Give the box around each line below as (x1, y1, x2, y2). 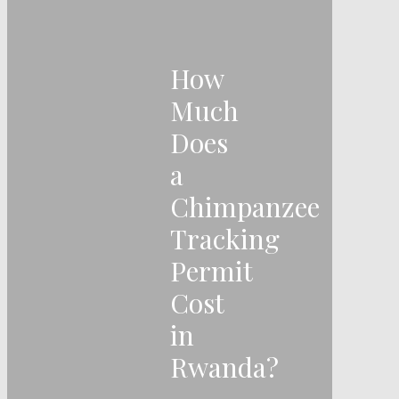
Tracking (170, 220, 280, 256)
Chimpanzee (170, 188, 320, 224)
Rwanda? (170, 348, 279, 385)
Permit (170, 252, 252, 289)
